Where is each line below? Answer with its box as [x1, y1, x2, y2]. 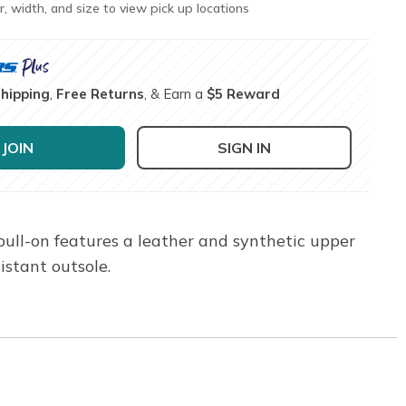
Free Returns [56, 84, 145, 102]
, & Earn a [144, 84, 208, 102]
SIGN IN [217, 138, 272, 157]
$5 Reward [207, 84, 281, 102]
